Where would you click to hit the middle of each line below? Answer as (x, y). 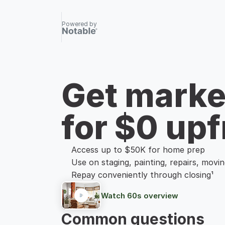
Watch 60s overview (140, 195)
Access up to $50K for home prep (138, 150)
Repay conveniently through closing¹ (142, 175)
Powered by (79, 24)
